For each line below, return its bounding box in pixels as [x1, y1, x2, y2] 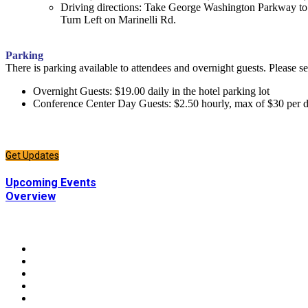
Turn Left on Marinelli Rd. [60, 13, 176, 25]
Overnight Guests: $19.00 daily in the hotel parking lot [33, 85, 269, 97]
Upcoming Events [5, 175, 96, 189]
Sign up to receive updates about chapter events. [5, 135, 240, 148]
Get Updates [5, 149, 59, 161]
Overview [5, 189, 56, 203]
